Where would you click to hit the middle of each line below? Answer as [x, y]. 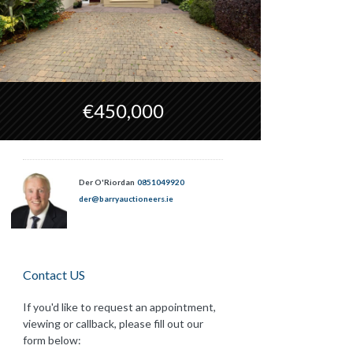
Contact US [54, 275]
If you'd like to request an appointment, [119, 307]
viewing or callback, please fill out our [113, 324]
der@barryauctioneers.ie [126, 199]
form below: [52, 340]
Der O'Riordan [107, 182]
